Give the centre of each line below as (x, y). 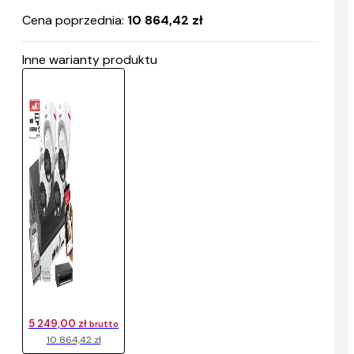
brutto (104, 324)
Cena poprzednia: (75, 21)
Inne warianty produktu (90, 60)
